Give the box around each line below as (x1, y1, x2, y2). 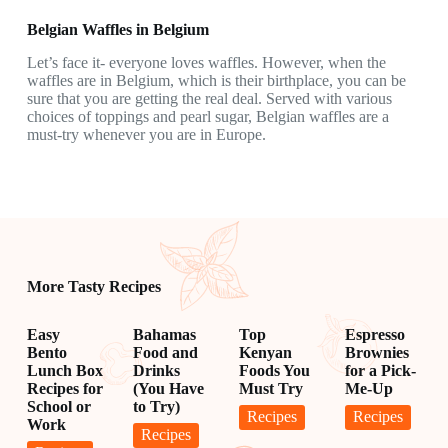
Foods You (238, 361, 310, 379)
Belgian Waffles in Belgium (26, 21, 209, 39)
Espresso (345, 325, 406, 343)
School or (26, 397, 91, 415)
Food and (132, 343, 198, 361)
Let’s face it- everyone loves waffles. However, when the (26, 54, 386, 72)
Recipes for (26, 379, 103, 397)
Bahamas (132, 325, 196, 343)
